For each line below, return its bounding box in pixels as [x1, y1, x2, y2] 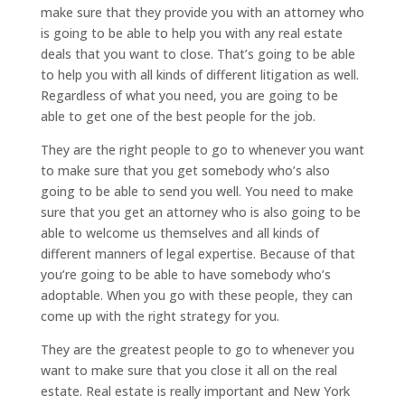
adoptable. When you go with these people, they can [40, 286, 353, 304]
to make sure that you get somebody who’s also [40, 161, 330, 179]
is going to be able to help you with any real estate [40, 24, 343, 42]
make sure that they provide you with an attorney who [40, 3, 364, 21]
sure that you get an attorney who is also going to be [40, 202, 361, 221]
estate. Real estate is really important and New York [40, 381, 350, 400]
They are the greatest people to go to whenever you [40, 340, 354, 358]
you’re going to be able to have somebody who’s [40, 265, 331, 283]
